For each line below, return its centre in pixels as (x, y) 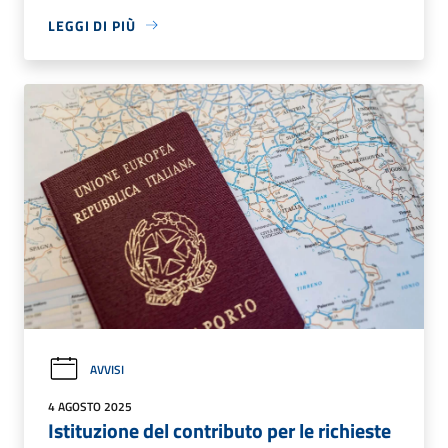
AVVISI (107, 369)
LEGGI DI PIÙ (92, 25)
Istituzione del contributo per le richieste (219, 430)
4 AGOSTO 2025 (90, 406)
